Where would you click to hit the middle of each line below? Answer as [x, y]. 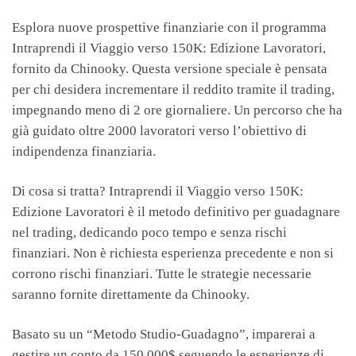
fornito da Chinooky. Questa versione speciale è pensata [170, 68]
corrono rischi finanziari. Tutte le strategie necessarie [162, 274]
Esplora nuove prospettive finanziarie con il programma [169, 27]
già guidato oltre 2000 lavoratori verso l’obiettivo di [159, 130]
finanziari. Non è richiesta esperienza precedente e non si [173, 253]
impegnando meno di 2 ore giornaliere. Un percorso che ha [177, 110]
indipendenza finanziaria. [84, 151]
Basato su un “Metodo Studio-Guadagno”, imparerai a [164, 335]
